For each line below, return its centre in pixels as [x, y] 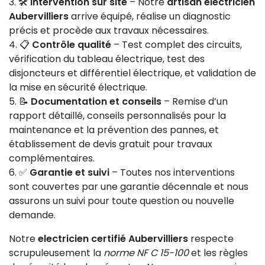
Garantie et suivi [70, 172]
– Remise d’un [195, 101]
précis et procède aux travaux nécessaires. [109, 30]
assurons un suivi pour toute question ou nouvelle [122, 201]
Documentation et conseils [96, 101]
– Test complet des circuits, [177, 45]
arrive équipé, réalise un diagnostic [150, 16]
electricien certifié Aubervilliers [113, 239]
